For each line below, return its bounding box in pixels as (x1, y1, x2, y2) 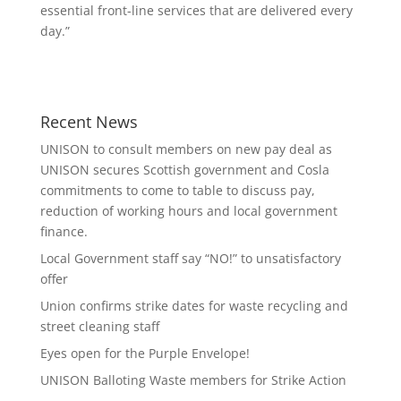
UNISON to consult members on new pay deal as (39, 141, 332, 158)
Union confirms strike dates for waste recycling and (39, 297, 348, 314)
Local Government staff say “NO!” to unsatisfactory (39, 250, 341, 267)
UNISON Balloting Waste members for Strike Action (39, 371, 346, 388)
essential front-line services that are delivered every (39, 2, 353, 19)
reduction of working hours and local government (39, 202, 337, 219)
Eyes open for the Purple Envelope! (39, 345, 250, 362)
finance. (39, 223, 88, 240)
